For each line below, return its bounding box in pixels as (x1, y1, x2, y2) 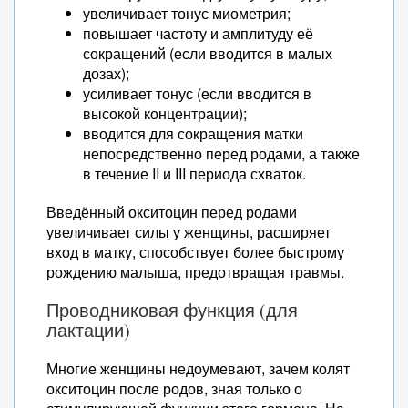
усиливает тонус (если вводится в (83, 83, 311, 104)
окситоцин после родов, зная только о (46, 378, 302, 399)
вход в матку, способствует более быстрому (46, 241, 344, 262)
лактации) (46, 318, 130, 342)
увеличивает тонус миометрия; (83, 3, 291, 24)
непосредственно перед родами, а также (83, 143, 360, 164)
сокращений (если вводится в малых (83, 43, 332, 64)
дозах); (83, 63, 129, 84)
